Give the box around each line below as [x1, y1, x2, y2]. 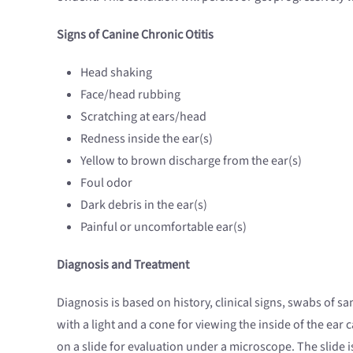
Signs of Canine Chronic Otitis [57, 25, 214, 43]
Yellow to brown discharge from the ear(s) [80, 151, 302, 169]
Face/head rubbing [80, 85, 180, 103]
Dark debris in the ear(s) [80, 195, 207, 214]
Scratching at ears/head [80, 107, 206, 125]
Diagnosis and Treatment [57, 255, 189, 273]
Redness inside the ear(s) [80, 129, 213, 147]
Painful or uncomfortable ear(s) [80, 217, 247, 236]
